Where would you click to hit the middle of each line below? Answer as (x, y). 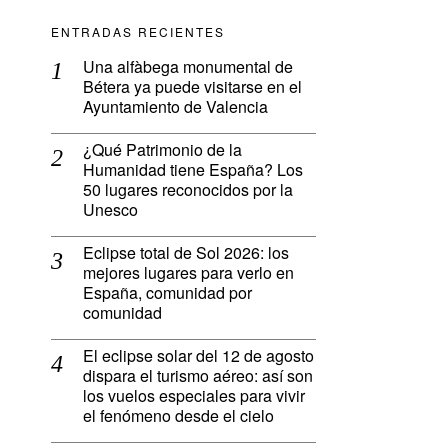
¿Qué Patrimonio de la (162, 150)
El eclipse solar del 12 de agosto (198, 356)
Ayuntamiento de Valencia (175, 107)
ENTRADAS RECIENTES (138, 32)
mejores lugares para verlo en (188, 273)
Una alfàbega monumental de (188, 67)
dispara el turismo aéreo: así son (198, 376)
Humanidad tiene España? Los (193, 170)
